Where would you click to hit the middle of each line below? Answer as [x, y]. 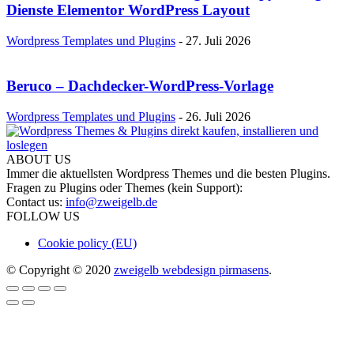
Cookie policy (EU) [87, 243]
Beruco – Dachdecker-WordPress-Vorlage [140, 85]
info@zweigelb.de [111, 201]
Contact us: [36, 201]
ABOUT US [39, 159]
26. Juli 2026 [218, 116]
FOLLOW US [43, 216]
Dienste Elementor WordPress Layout [128, 10]
